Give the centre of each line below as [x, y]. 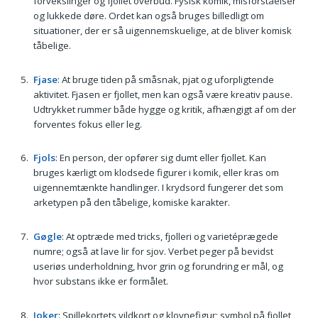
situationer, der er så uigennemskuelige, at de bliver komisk [162, 31]
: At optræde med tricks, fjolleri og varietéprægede [170, 237]
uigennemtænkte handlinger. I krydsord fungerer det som [158, 188]
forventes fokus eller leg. [87, 124]
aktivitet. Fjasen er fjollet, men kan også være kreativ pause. [163, 94]
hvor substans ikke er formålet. [100, 281]
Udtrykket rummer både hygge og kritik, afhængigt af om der [164, 109]
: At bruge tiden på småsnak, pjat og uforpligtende [165, 79]
